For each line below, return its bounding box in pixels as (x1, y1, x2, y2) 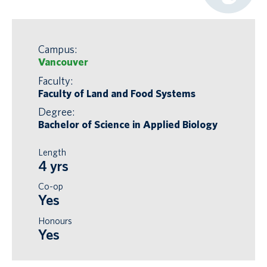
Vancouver (38, 55, 88, 68)
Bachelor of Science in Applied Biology (38, 118, 218, 131)
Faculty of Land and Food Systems (38, 86, 195, 100)
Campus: (38, 42, 77, 55)
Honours (38, 215, 72, 227)
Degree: (38, 105, 74, 119)
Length (38, 146, 66, 158)
